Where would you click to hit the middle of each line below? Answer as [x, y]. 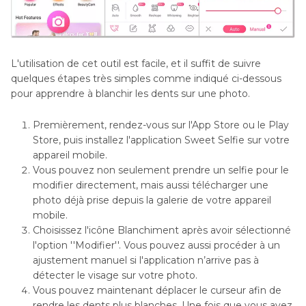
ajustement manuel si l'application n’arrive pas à [146, 260]
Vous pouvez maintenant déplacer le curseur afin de [157, 290]
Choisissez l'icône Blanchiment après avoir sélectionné [162, 230]
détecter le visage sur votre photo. [115, 275]
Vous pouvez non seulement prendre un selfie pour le [161, 170]
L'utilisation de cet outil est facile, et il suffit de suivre [136, 63]
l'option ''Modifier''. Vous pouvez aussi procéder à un [156, 245]
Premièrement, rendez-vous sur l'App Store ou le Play [161, 125]
